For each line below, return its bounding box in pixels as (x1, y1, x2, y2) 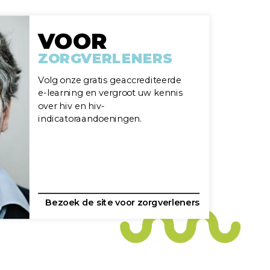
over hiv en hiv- (38, 101, 105, 111)
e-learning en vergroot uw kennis (38, 87, 183, 99)
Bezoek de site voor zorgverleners (45, 197, 200, 208)
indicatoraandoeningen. (38, 113, 144, 125)
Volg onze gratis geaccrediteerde (38, 75, 181, 86)
